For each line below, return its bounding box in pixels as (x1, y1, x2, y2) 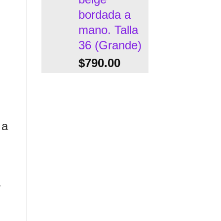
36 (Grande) (78, 38, 142, 52)
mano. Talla (78, 23, 138, 37)
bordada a (78, 7, 131, 21)
